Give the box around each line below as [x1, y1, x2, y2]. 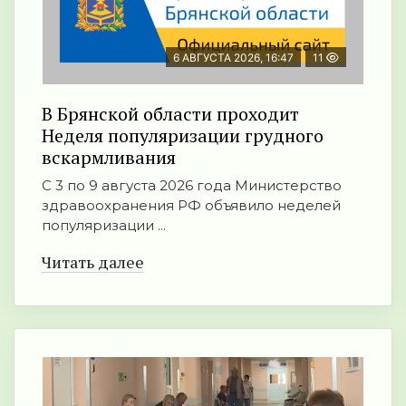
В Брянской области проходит [42, 101, 299, 127]
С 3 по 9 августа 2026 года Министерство [42, 177, 342, 195]
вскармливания [42, 145, 176, 170]
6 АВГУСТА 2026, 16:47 [173, 51, 294, 65]
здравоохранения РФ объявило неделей [42, 197, 341, 215]
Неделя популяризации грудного [42, 123, 324, 149]
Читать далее [42, 251, 144, 274]
